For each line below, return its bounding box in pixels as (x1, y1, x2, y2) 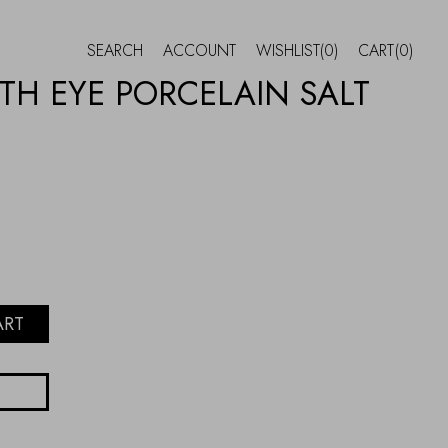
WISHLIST (256, 38, 320, 62)
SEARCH (87, 38, 143, 62)
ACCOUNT (163, 38, 236, 62)
